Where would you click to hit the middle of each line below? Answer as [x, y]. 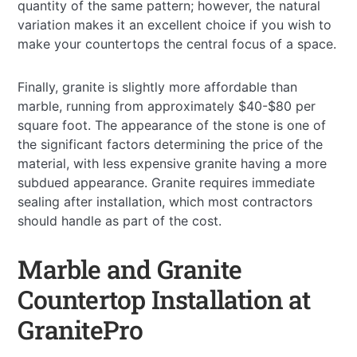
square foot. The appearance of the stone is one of [172, 125]
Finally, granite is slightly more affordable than [158, 86]
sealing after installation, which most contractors [165, 201]
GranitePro [80, 329]
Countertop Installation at [164, 299]
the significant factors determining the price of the [171, 144]
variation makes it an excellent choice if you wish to [175, 24]
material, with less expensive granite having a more [173, 163]
